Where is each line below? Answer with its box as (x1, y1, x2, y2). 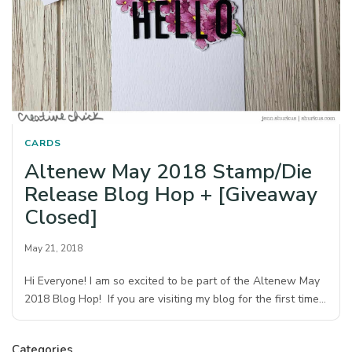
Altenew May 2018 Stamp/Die (24, 158, 312, 186)
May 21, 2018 (24, 242, 82, 255)
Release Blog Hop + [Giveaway (24, 181, 317, 209)
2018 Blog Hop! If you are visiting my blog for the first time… (24, 291, 327, 307)
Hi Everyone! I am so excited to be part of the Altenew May (24, 273, 321, 289)
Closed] (24, 203, 97, 232)
